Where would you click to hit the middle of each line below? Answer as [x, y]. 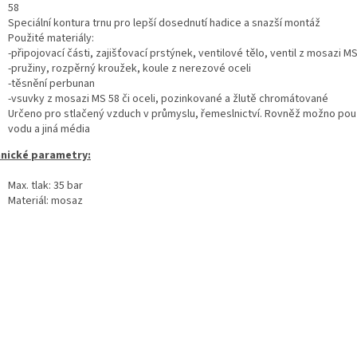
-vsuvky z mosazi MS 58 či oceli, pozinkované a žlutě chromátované [168, 99]
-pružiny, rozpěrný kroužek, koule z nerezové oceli [129, 69]
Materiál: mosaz [45, 201]
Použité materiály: [51, 39]
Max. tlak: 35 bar [45, 186]
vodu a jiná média [49, 129]
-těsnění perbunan [51, 84]
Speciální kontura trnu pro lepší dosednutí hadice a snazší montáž [164, 24]
